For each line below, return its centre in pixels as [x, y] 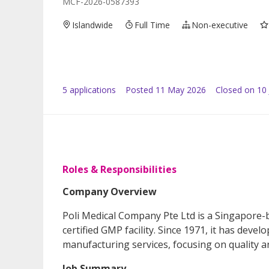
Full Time [153, 25]
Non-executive [220, 25]
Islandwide [93, 25]
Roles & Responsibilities [119, 169]
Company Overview [110, 191]
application [89, 89]
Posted [139, 89]
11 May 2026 [181, 89]
